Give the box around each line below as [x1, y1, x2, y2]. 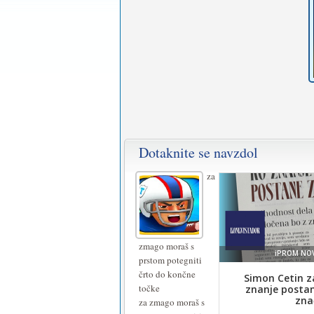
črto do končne [139, 268, 196, 280]
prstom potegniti [139, 254, 202, 266]
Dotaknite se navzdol [139, 143, 258, 162]
